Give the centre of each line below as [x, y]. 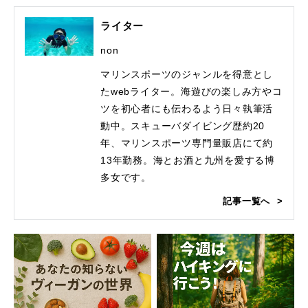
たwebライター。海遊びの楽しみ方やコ [191, 92]
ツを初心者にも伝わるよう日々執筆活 [187, 109]
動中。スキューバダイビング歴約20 [183, 126]
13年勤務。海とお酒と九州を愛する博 [188, 161]
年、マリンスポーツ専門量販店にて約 [187, 143]
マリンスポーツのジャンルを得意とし [187, 75]
